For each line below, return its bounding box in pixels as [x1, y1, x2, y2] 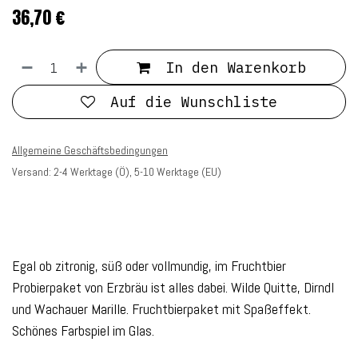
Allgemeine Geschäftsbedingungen [12, 143, 168, 158]
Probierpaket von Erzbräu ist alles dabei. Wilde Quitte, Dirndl [12, 278, 334, 297]
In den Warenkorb [156, 58, 306, 77]
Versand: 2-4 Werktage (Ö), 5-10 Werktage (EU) [12, 165, 221, 180]
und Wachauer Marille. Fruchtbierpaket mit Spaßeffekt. [12, 300, 311, 319]
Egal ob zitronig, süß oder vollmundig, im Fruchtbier [12, 257, 286, 276]
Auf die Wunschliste [110, 93, 277, 112]
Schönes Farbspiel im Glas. [12, 321, 154, 340]
